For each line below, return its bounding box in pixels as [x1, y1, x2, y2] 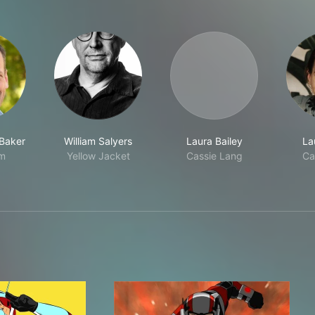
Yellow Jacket [66, 150, 130, 162]
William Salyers [64, 135, 132, 147]
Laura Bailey [186, 135, 243, 147]
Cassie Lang [186, 150, 243, 162]
